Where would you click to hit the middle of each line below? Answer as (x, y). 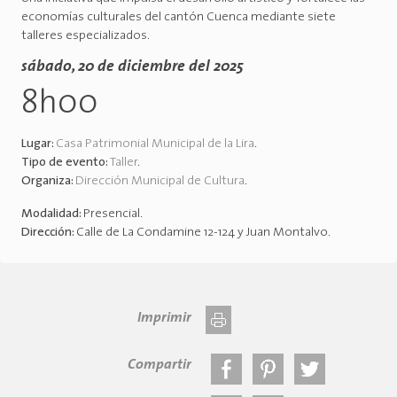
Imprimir (164, 319)
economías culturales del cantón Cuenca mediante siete (179, 18)
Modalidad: (52, 214)
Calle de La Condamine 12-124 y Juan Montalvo (202, 233)
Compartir (160, 366)
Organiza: (48, 182)
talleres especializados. (86, 36)
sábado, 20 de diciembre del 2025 (132, 67)
